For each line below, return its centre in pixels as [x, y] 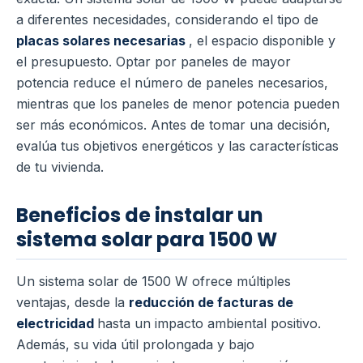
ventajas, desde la [73, 303]
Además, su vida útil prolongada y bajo [135, 345]
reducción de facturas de [211, 303]
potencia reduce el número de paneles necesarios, [172, 83]
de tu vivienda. [60, 167]
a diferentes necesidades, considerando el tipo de [167, 20]
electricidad [57, 324]
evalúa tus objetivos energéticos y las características [177, 146]
